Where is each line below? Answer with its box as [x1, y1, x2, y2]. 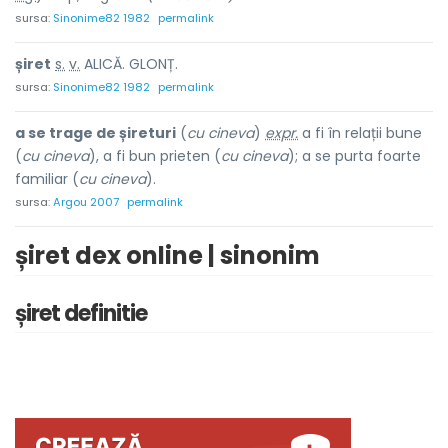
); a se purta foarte [288, 146, 421, 166]
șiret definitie [15, 298, 147, 329]
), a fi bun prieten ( [89, 146, 221, 166]
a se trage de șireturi [15, 123, 176, 143]
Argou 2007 [53, 194, 119, 210]
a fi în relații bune [298, 123, 422, 143]
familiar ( [15, 169, 79, 189]
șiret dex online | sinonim [15, 239, 320, 272]
